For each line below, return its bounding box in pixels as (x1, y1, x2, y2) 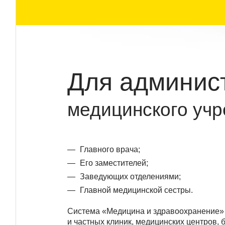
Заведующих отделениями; (80, 172, 181, 181)
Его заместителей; (80, 159, 148, 167)
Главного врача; (80, 145, 140, 154)
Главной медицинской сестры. (80, 186, 193, 194)
